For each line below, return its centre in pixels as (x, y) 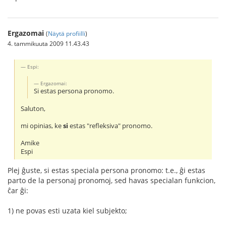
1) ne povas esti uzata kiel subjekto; (67, 211)
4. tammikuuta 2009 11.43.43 (48, 43)
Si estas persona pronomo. (74, 91)
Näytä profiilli (67, 33)
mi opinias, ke (42, 126)
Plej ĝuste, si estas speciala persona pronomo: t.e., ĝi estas (106, 171)
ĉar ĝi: (18, 191)
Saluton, (33, 109)
